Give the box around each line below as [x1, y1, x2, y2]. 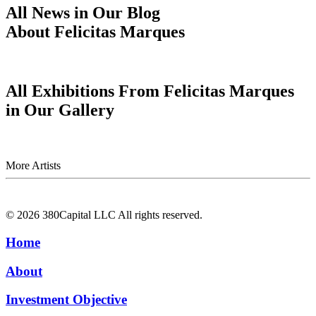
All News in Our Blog [6, 3, 160, 22]
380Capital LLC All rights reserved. [39, 209, 205, 221]
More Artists [6, 159, 61, 172]
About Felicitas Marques [6, 22, 185, 41]
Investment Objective [6, 292, 127, 308]
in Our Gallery [6, 101, 114, 120]
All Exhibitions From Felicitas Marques [6, 82, 294, 101]
